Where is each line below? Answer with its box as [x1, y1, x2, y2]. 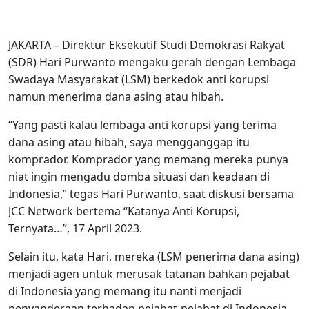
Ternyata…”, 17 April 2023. [8, 221, 142, 237]
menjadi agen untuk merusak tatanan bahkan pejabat [8, 266, 290, 282]
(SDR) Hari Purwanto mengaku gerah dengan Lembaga [8, 54, 296, 70]
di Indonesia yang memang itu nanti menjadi [8, 283, 241, 299]
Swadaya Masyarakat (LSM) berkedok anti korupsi [8, 72, 269, 88]
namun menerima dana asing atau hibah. [8, 89, 223, 105]
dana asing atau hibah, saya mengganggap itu [8, 134, 250, 150]
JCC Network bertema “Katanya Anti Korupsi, [8, 203, 239, 219]
